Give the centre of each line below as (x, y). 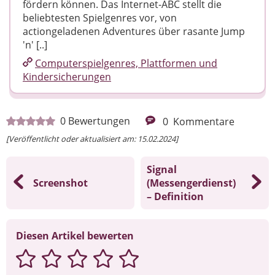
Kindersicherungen (67, 76)
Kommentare (204, 121)
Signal (162, 169)
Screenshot (60, 183)
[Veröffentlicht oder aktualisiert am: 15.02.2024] (92, 138)
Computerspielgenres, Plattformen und (126, 63)
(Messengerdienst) (191, 183)
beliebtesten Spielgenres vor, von (100, 17)
